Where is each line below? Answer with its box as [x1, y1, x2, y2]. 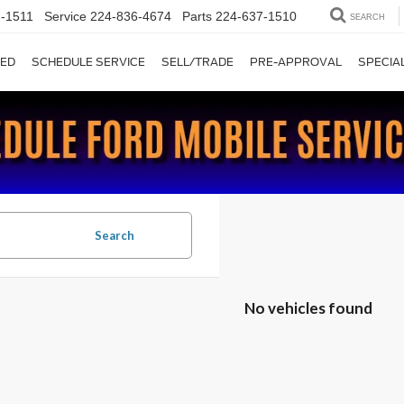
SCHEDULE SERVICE [32, 55, 145, 69]
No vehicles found [243, 298, 372, 317]
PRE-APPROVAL [250, 55, 342, 69]
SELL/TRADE [161, 55, 234, 69]
